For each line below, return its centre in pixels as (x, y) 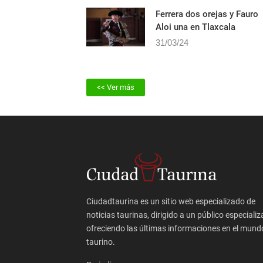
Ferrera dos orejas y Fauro (207, 37)
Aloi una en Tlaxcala (195, 50)
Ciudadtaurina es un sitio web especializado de (171, 225)
